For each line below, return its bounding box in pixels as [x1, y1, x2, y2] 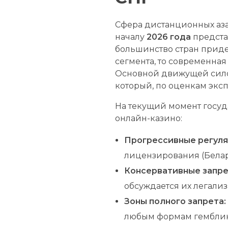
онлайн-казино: [115, 113, 183, 123]
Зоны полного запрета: [124, 196, 226, 206]
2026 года [147, 32, 191, 42]
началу [115, 32, 147, 42]
